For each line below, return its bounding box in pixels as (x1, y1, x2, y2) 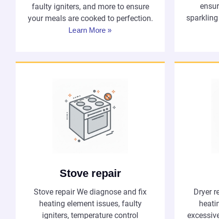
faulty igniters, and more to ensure (31, 1, 149, 11)
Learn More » (68, 25, 112, 34)
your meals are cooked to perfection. (27, 13, 153, 23)
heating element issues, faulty (39, 199, 142, 209)
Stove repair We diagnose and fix (34, 187, 147, 197)
